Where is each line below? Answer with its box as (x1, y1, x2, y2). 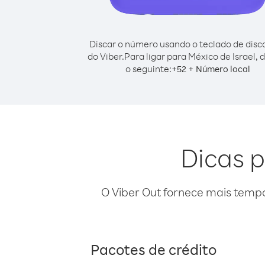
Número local (195, 63, 250, 75)
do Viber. (88, 50, 124, 62)
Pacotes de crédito (91, 240, 216, 258)
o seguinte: (125, 63, 172, 75)
